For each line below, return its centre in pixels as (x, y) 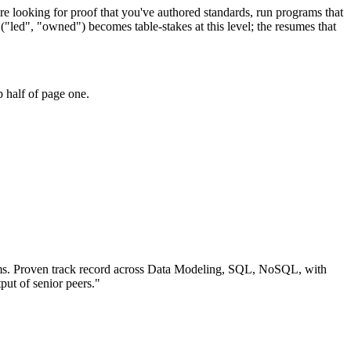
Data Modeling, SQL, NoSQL (223, 270)
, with (313, 270)
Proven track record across (80, 270)
